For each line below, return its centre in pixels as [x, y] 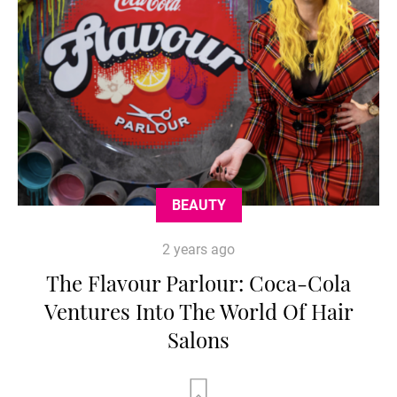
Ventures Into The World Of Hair [198, 311]
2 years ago [198, 250]
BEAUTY [198, 206]
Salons [198, 340]
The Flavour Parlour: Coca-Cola [198, 283]
